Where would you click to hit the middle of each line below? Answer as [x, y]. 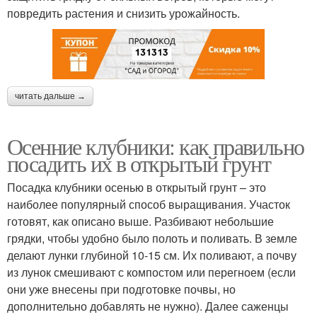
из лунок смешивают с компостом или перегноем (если [151, 272]
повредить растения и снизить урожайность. [123, 13]
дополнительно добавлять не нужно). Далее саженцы [148, 306]
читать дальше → [50, 96]
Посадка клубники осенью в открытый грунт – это [137, 187]
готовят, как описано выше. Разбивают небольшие [140, 221]
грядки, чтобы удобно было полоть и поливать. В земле [152, 238]
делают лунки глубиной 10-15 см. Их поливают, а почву [152, 255]
